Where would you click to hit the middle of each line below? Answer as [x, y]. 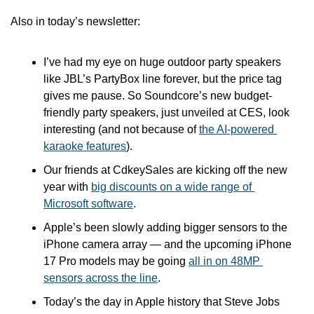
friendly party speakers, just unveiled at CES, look [166, 113]
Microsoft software [88, 204]
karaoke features [85, 146]
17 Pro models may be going [116, 261]
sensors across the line [101, 278]
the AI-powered [237, 130]
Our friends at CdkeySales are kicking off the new [165, 170]
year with [67, 187]
